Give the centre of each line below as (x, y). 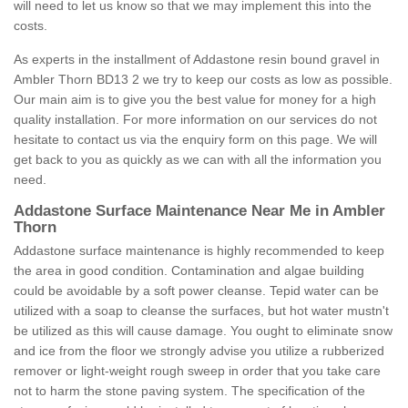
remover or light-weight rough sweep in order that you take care (197, 371)
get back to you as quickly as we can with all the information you (198, 160)
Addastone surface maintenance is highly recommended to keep (199, 251)
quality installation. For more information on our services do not (195, 120)
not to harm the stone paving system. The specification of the (189, 391)
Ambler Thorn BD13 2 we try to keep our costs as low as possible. (203, 80)
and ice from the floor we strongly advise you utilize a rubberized (199, 351)
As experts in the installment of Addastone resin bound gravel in (197, 60)
